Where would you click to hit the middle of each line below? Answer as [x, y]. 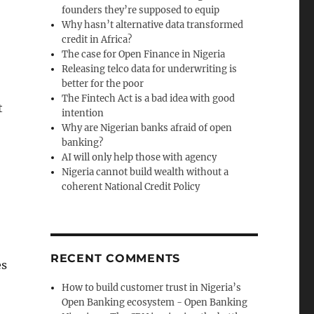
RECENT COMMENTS [115, 259]
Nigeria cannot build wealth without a [145, 172]
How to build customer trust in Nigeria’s [152, 288]
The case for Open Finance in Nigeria [144, 55]
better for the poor [103, 84]
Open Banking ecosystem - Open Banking [155, 303]
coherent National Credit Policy [131, 187]
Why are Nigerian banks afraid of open [147, 128]
